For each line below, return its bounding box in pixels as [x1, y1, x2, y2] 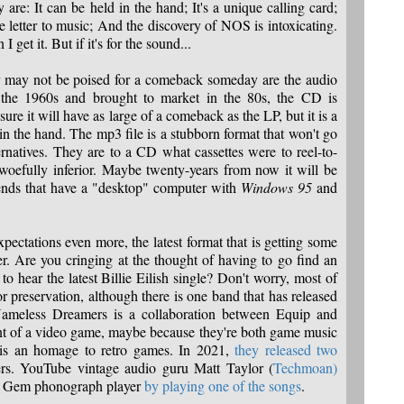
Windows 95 [241, 178, 312, 197]
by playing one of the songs [144, 376, 301, 396]
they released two [234, 340, 337, 360]
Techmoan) [273, 358, 337, 378]
